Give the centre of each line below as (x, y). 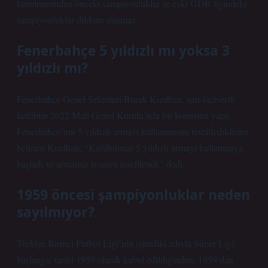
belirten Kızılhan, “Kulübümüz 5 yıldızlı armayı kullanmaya (130, 147)
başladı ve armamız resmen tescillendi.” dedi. (101, 164)
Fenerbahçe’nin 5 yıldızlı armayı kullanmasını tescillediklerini (133, 131)
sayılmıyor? (56, 212)
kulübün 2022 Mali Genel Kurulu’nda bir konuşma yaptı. (124, 115)
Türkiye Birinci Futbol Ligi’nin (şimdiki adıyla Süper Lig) (126, 243)
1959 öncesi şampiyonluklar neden (133, 195)
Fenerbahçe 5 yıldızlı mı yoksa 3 (123, 51)
